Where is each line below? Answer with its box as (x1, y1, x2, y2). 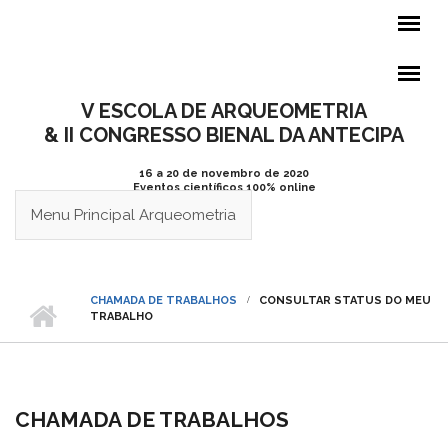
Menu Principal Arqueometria (31, 206, 236, 224)
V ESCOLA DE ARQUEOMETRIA (81, 99, 367, 123)
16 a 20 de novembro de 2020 (139, 167, 309, 180)
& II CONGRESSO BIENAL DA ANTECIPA (44, 123, 404, 147)
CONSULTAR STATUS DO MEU (259, 294, 431, 307)
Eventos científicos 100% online (132, 181, 316, 194)
